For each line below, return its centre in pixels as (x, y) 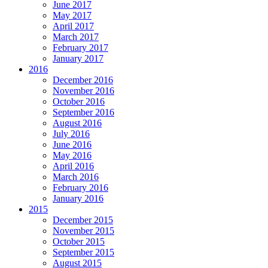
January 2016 (78, 198)
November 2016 (83, 90)
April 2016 (73, 166)
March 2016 (76, 176)
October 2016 (79, 101)
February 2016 (80, 187)
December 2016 (83, 80)
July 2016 (71, 133)
